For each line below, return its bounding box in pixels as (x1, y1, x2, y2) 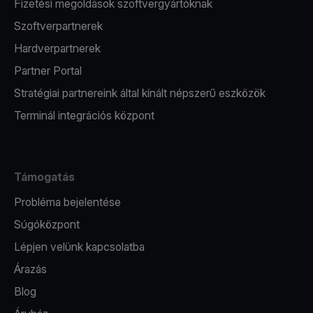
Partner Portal (14, 64, 82, 78)
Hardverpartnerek (14, 41, 101, 55)
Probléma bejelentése (14, 195, 121, 209)
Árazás (14, 262, 47, 276)
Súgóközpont (14, 217, 80, 231)
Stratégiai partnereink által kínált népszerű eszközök (14, 86, 265, 100)
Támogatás (14, 170, 75, 184)
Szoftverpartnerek (14, 19, 103, 33)
